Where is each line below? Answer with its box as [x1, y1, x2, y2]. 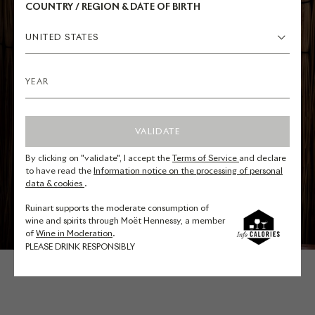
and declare [239, 153, 286, 164]
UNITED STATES [25, 31, 99, 42]
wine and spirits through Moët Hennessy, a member [25, 215, 225, 226]
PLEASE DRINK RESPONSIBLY [25, 241, 135, 252]
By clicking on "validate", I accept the [25, 153, 172, 164]
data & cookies [25, 178, 84, 189]
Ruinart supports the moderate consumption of [25, 202, 209, 214]
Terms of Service [172, 153, 239, 164]
